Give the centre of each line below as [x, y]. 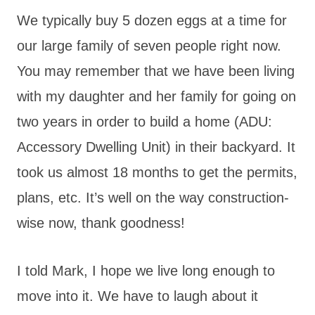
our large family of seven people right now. [149, 45]
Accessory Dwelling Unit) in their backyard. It [156, 147]
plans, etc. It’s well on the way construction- [153, 197]
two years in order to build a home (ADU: [144, 121]
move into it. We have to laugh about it [137, 296]
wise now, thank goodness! [101, 223]
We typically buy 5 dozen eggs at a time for [152, 20]
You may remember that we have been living [156, 71]
